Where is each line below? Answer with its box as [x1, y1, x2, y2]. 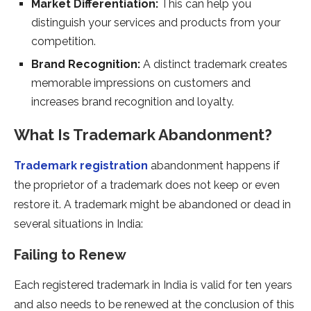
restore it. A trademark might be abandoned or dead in [14, 198, 291, 212]
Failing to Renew [14, 246, 126, 264]
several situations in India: [14, 217, 143, 231]
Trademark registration [14, 159, 148, 173]
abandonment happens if [148, 159, 280, 173]
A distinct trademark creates [143, 58, 287, 72]
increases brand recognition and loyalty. [31, 95, 234, 109]
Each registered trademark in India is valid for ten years [14, 278, 292, 292]
